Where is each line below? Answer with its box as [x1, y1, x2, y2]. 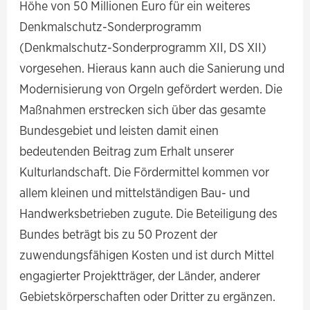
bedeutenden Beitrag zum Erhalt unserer [19, 143, 235, 160]
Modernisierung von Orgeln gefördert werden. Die [19, 80, 283, 98]
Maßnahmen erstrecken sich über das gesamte [19, 101, 266, 118]
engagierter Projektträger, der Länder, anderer [19, 267, 261, 284]
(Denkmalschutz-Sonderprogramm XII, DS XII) [19, 39, 267, 56]
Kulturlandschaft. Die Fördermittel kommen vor [19, 163, 270, 181]
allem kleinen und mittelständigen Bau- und [19, 184, 250, 201]
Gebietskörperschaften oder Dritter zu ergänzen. [19, 288, 276, 305]
